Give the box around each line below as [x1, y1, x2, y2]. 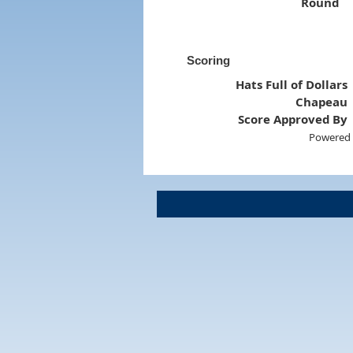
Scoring [186, 53, 230, 67]
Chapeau [295, 93, 348, 110]
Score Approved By [238, 110, 348, 127]
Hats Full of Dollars [236, 76, 348, 92]
